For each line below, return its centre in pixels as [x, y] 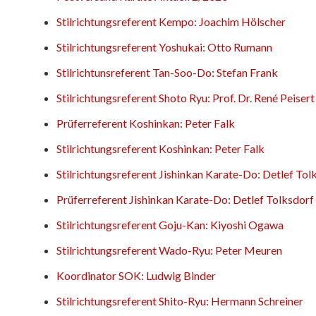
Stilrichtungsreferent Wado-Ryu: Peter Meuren [169, 250]
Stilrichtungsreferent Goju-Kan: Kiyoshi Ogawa [170, 224]
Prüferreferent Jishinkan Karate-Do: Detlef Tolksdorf [185, 199]
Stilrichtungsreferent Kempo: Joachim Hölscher [171, 21]
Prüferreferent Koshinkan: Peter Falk [146, 123]
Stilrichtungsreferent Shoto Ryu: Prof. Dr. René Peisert [186, 97]
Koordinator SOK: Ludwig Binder [136, 275]
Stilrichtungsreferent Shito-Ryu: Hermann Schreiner [180, 300]
